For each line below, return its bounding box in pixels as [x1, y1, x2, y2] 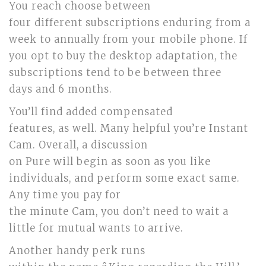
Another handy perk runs [9, 245, 145, 257]
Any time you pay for [9, 189, 121, 201]
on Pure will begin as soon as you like [9, 156, 211, 168]
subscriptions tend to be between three [9, 66, 221, 79]
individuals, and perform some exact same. [9, 172, 240, 185]
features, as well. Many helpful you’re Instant [9, 122, 248, 135]
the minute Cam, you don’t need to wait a [9, 205, 229, 218]
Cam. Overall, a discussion [9, 139, 148, 151]
